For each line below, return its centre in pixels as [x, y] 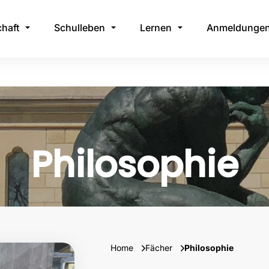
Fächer [160, 247]
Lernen [156, 28]
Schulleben [79, 28]
